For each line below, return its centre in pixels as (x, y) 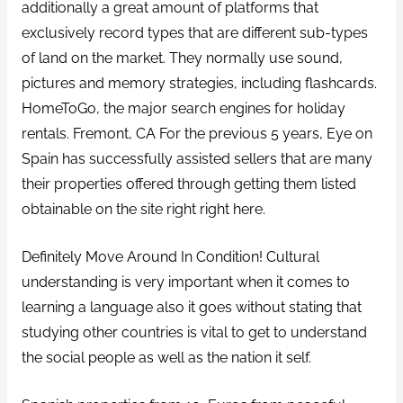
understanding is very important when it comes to (185, 282)
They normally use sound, (254, 58)
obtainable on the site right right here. (143, 209)
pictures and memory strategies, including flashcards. (199, 83)
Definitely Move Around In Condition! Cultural (170, 256)
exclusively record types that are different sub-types (194, 32)
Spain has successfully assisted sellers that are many (197, 158)
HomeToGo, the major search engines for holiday (183, 108)
